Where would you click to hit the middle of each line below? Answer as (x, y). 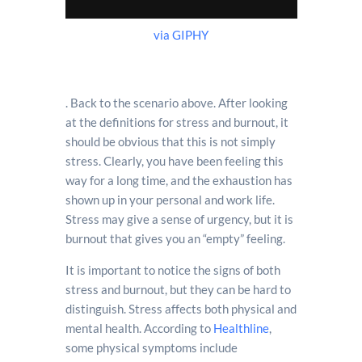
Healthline (241, 328)
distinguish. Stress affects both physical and (181, 308)
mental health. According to (139, 328)
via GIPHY (181, 34)
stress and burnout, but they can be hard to (178, 289)
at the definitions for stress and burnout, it (177, 122)
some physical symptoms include (151, 347)
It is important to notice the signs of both (173, 269)
